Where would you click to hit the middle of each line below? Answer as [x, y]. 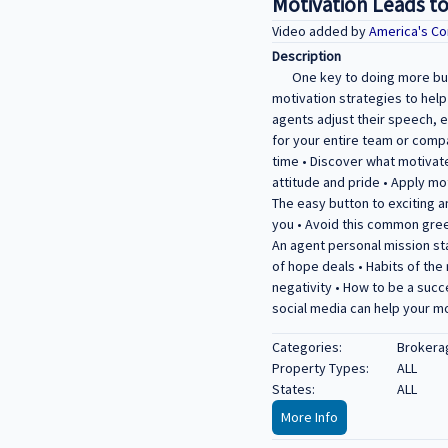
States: [293, 389]
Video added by [320, 30]
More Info [309, 417]
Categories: [307, 347]
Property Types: [320, 368]
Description [306, 56]
